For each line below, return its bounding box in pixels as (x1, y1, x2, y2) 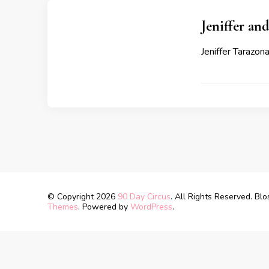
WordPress (130, 201, 172, 213)
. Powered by (78, 201, 130, 213)
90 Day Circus (118, 191, 171, 202)
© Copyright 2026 (47, 191, 118, 202)
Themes (47, 201, 78, 213)
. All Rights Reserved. (171, 191, 255, 202)
